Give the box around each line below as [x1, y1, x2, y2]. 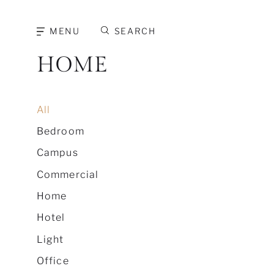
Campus [36, 147, 78, 159]
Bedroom [36, 125, 84, 138]
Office [36, 254, 69, 267]
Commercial [36, 168, 99, 180]
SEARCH [114, 26, 156, 37]
